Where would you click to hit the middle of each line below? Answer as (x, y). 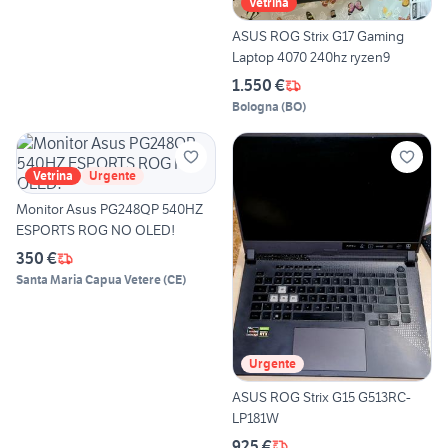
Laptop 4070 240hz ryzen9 (311, 57)
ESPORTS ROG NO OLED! (95, 230)
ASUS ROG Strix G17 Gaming (318, 36)
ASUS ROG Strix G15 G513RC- (321, 396)
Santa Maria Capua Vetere (88, 280)
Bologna (255, 107)
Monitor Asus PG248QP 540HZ (109, 209)
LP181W (255, 417)
